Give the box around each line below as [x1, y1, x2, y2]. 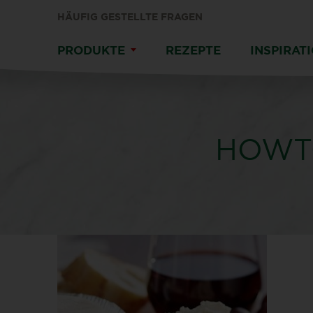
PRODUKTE [57, 43, 125, 57]
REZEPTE [166, 43, 221, 57]
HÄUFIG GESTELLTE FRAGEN [57, 11, 203, 22]
